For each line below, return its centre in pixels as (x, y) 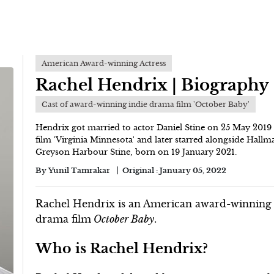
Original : (141, 170)
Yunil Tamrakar (80, 170)
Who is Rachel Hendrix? (122, 248)
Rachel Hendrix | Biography (153, 85)
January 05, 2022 (193, 170)
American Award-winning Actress (104, 63)
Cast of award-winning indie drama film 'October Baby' (146, 104)
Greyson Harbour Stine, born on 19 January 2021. (136, 152)
